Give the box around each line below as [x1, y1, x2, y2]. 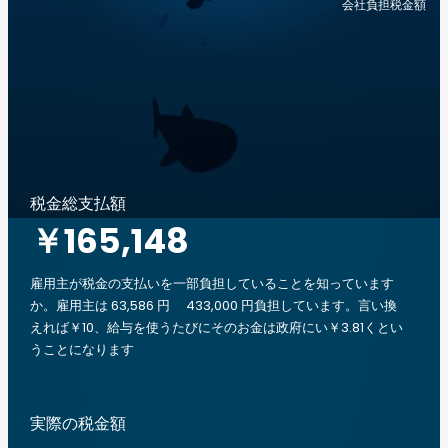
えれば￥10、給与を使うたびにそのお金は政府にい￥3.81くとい [30, 318, 403, 337]
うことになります [30, 340, 134, 359]
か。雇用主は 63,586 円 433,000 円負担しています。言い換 [30, 296, 397, 315]
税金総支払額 [30, 192, 126, 215]
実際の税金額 [30, 412, 126, 435]
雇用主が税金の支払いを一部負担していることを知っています [30, 274, 394, 293]
